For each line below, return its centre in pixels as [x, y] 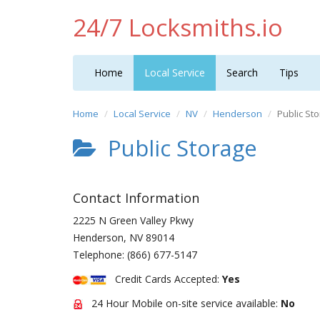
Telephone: [100, 255]
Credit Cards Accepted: [164, 279]
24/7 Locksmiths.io [178, 27]
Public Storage [177, 148]
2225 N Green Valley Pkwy [133, 220]
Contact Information [136, 198]
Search [242, 72]
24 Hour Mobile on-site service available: [182, 303]
